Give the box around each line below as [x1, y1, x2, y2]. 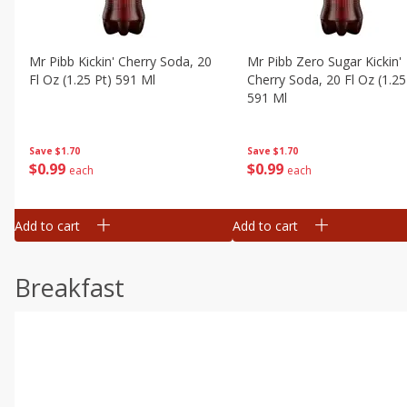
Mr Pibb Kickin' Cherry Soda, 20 [29, 53, 212, 70]
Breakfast [15, 271, 124, 304]
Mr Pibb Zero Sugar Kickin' [247, 53, 402, 70]
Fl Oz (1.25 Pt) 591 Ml [29, 71, 155, 88]
